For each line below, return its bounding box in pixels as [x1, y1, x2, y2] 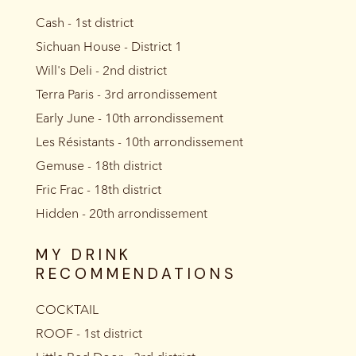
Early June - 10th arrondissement [35, 110, 223, 126]
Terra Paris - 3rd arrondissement [35, 87, 217, 103]
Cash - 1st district [35, 15, 133, 31]
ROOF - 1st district [35, 326, 142, 342]
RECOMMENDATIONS [35, 264, 238, 284]
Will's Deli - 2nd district [35, 63, 167, 79]
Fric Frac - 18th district [35, 182, 161, 198]
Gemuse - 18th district [35, 158, 162, 174]
